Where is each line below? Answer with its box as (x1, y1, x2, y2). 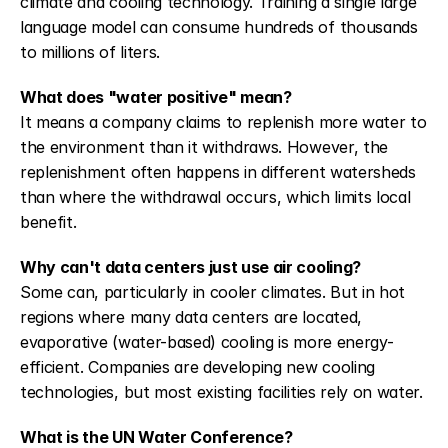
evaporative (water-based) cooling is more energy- (20, 332, 394, 353)
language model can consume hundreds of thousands (20, 17, 418, 38)
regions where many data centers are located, (20, 307, 362, 328)
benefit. (20, 212, 77, 233)
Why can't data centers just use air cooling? (20, 257, 361, 278)
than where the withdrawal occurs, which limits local (20, 187, 411, 208)
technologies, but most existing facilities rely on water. (20, 382, 423, 403)
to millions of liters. (20, 42, 160, 63)
